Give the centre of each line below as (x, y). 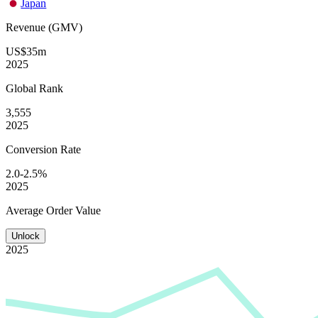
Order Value (73, 210)
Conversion (33, 149)
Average (26, 210)
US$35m (26, 51)
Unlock (26, 236)
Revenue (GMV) (44, 27)
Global (22, 88)
